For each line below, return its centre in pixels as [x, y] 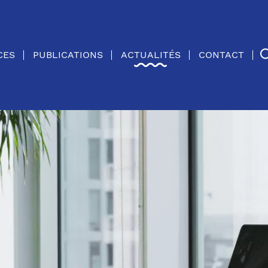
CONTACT [221, 55]
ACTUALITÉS [150, 55]
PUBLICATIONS [68, 55]
